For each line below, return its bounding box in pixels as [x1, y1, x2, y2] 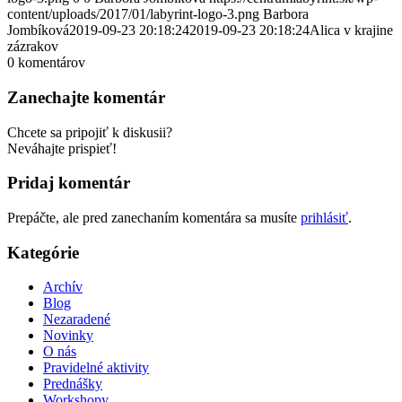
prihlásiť [301, 210, 348, 226]
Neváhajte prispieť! [7, 140, 117, 156]
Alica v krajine [310, 22, 393, 39]
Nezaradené [43, 311, 110, 328]
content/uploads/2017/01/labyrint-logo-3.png [7, 6, 259, 22]
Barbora [263, 6, 309, 22]
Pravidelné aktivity [43, 360, 149, 376]
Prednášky [43, 376, 102, 392]
